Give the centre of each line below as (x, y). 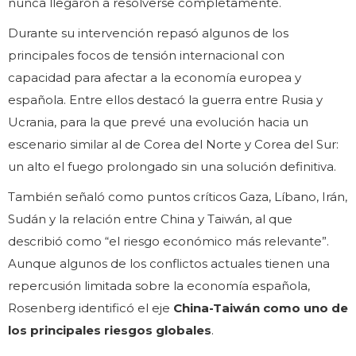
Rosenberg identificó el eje (91, 308)
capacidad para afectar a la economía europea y (155, 78)
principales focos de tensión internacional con (146, 56)
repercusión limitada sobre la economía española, (159, 286)
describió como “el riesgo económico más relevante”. (168, 242)
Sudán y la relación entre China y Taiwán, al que (150, 219)
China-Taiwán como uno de (261, 308)
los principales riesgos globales (110, 331)
